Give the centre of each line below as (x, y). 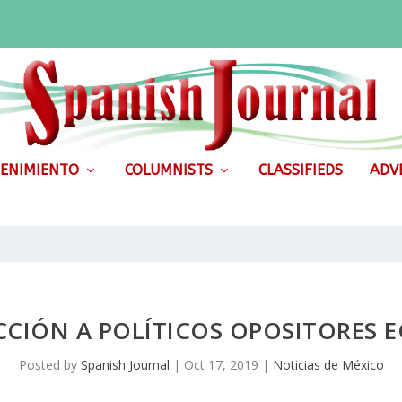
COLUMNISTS (168, 170)
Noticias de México (328, 364)
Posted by (49, 364)
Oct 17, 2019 (221, 364)
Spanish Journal (125, 364)
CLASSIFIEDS (300, 170)
